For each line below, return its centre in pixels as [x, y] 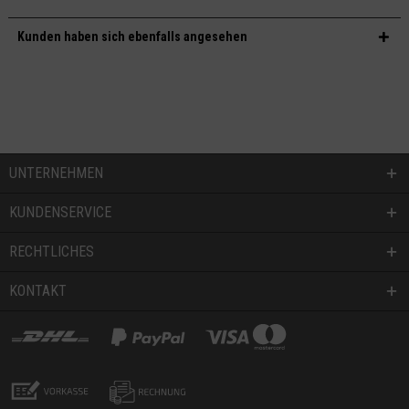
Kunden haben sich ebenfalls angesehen [132, 36]
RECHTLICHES [52, 251]
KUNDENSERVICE [60, 212]
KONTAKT [38, 290]
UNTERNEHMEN [56, 173]
